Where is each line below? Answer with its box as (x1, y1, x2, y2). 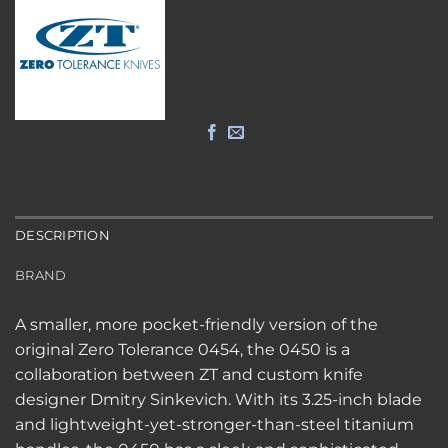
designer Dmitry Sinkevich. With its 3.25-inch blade (15, 390, 422, 410)
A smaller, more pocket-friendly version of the (15, 315, 378, 335)
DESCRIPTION (15, 228, 110, 244)
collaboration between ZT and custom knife (15, 365, 363, 385)
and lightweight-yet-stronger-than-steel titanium (15, 415, 414, 435)
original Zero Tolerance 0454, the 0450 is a (15, 340, 350, 360)
